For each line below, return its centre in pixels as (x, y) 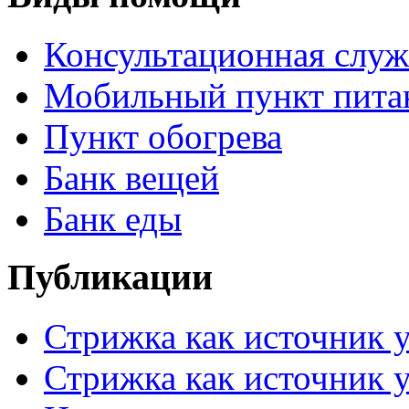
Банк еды (113, 218)
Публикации (110, 278)
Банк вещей (131, 177)
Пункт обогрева (163, 136)
